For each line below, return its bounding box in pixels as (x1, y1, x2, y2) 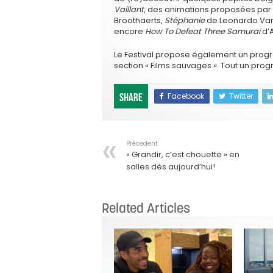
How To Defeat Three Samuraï (145, 25, 260, 37)
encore (114, 25, 145, 37)
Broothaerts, (114, 14, 165, 26)
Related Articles (102, 199, 190, 216)
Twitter (229, 90, 253, 101)
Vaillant (114, 3, 144, 15)
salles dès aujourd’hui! (126, 160, 215, 172)
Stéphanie (165, 14, 205, 26)
